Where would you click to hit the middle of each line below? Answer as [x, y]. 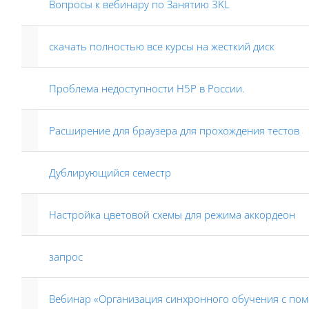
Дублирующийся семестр [110, 172]
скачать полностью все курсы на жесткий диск [162, 46]
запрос [66, 257]
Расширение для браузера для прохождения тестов [174, 130]
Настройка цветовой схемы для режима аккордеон [172, 215]
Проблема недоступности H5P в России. [147, 88]
